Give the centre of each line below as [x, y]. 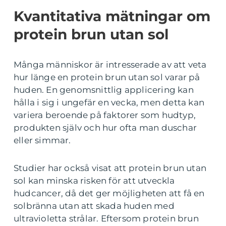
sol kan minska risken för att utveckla [94, 180]
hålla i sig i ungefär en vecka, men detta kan [109, 102]
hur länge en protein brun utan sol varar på [107, 77]
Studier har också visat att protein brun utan [110, 168]
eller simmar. [42, 140]
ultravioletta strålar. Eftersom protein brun [106, 218]
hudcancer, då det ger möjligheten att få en [109, 193]
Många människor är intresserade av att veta [110, 64]
